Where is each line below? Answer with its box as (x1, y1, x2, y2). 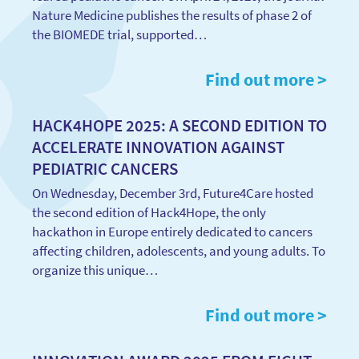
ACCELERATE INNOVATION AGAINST (32, 136, 284, 158)
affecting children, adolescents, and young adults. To (32, 242, 325, 260)
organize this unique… (32, 261, 158, 279)
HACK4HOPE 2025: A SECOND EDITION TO (32, 115, 327, 136)
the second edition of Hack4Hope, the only (32, 204, 266, 221)
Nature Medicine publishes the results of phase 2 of (32, 6, 312, 24)
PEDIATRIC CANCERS (32, 158, 178, 179)
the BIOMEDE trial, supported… (32, 26, 207, 43)
